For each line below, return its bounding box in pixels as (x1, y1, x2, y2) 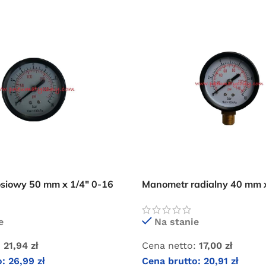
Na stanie (154, 216, 199, 228)
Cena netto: (141, 240, 196, 252)
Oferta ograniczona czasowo (90, 16, 176, 24)
